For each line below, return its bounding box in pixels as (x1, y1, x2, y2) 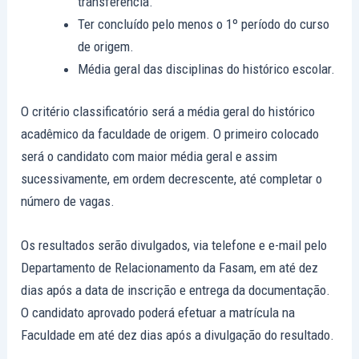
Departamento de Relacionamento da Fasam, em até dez (21, 260, 319, 276)
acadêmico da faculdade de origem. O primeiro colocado (21, 126, 320, 143)
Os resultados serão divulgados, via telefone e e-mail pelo (21, 237, 328, 254)
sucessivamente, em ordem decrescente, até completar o (21, 171, 323, 188)
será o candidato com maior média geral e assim (21, 148, 278, 165)
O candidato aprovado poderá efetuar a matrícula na (21, 305, 296, 321)
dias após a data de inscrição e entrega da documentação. (21, 282, 331, 299)
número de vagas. (21, 193, 115, 210)
